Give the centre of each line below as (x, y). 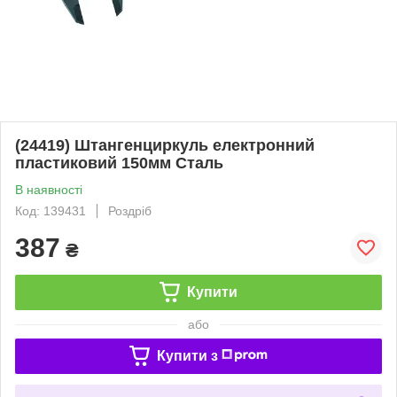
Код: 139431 (51, 210)
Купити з (187, 355)
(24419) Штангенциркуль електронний (165, 145)
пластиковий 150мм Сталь (119, 163)
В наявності (49, 189)
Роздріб (130, 210)
